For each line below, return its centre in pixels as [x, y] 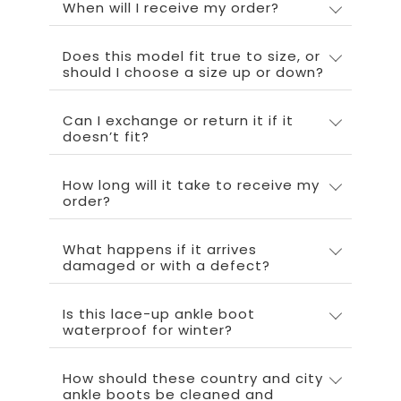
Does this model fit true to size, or [192, 55]
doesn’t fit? [106, 136]
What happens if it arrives [160, 249]
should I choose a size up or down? [193, 72]
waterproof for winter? [148, 329]
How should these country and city [193, 378]
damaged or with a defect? [166, 265]
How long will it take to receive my [191, 184]
